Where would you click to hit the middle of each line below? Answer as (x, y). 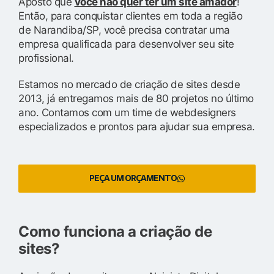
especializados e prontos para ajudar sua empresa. (137, 126)
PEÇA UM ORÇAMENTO (133, 178)
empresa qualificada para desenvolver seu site (126, 44)
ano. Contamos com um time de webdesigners (127, 112)
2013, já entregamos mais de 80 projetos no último (136, 98)
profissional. (46, 58)
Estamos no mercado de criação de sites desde (129, 84)
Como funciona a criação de (115, 231)
